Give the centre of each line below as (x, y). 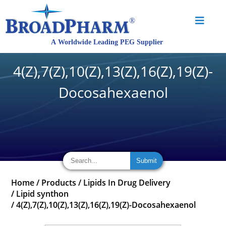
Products (59, 183)
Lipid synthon (43, 194)
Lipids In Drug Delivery (127, 183)
